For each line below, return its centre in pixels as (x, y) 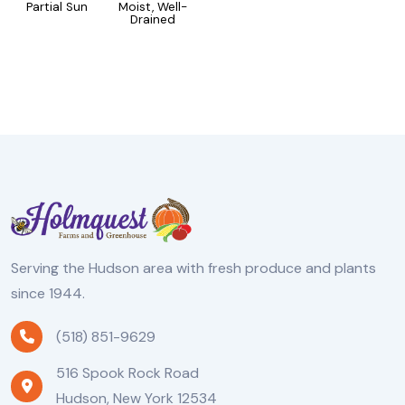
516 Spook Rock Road (127, 373)
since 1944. (50, 294)
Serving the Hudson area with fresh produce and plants (193, 268)
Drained (153, 19)
